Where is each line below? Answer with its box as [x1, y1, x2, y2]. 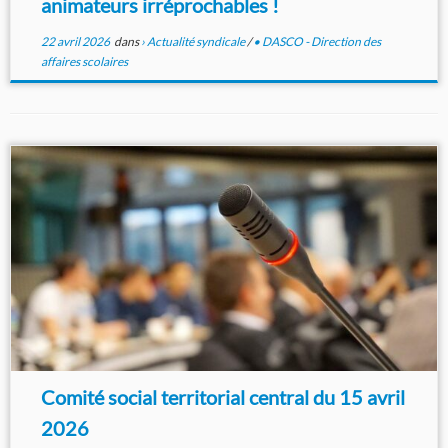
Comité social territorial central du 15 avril [40, 385, 405, 410]
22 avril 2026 [40, 34, 110, 50]
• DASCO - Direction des [252, 34, 381, 50]
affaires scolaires [40, 54, 128, 70]
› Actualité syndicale [140, 34, 247, 50]
